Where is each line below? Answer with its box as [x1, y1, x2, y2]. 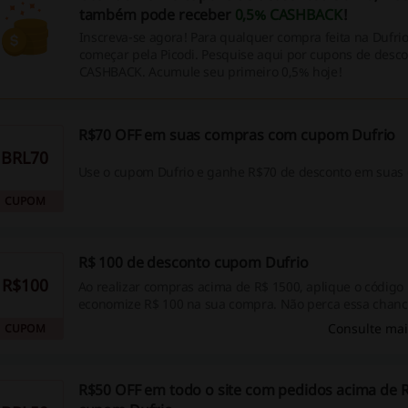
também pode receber [78, 5, 235, 25]
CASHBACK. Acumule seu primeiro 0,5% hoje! [78, 63, 342, 80]
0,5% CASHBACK [234, 5, 342, 25]
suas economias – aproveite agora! [77, 311, 280, 330]
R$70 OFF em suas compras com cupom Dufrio [77, 125, 396, 145]
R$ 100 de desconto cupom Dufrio [77, 252, 309, 272]
